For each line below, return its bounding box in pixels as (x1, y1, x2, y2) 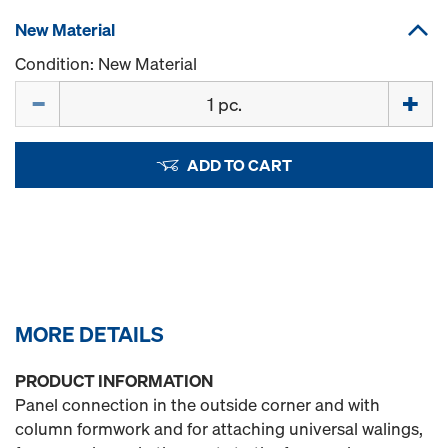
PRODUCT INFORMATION (15, 369, 213, 392)
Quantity (14, 80, 80, 103)
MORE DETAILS (15, 320, 164, 348)
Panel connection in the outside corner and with (15, 393, 380, 416)
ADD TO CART (186, 154, 292, 176)
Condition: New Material (15, 52, 197, 75)
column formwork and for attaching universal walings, (15, 417, 423, 440)
